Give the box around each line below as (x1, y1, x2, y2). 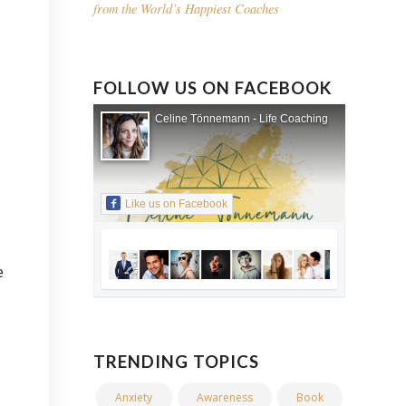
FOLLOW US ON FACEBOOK (93, 78, 333, 99)
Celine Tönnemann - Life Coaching (155, 112, 329, 126)
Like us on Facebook (125, 198, 228, 211)
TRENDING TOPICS (93, 352, 260, 372)
